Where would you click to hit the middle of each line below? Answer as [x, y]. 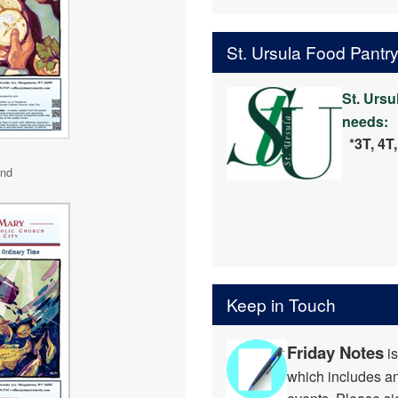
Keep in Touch [281, 305]
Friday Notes [335, 353]
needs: [369, 122]
